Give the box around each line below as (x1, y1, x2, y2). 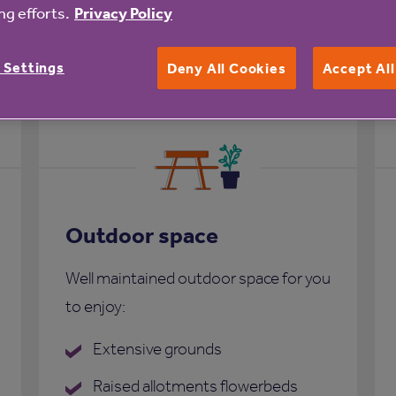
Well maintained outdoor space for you (65, 268, 331, 289)
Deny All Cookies (166, 59, 286, 77)
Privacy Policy (74, 3, 172, 23)
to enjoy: (65, 296, 126, 317)
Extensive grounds (90, 339, 222, 360)
